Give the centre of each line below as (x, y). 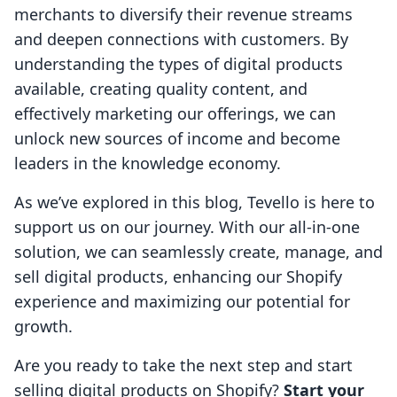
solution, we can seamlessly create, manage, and (198, 252)
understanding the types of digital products (179, 64)
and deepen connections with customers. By (181, 39)
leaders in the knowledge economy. (148, 163)
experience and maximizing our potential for (182, 302)
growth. (43, 327)
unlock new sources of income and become (177, 139)
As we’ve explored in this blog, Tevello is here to (195, 202)
